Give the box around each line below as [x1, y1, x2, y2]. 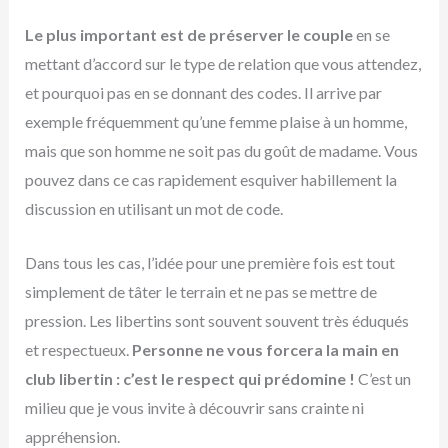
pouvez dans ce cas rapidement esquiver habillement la [24, 169, 397, 189]
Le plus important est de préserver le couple [24, 24, 353, 44]
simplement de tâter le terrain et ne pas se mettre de [24, 282, 377, 302]
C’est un [357, 369, 411, 389]
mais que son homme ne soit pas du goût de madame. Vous [24, 140, 418, 160]
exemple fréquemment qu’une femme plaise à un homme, [24, 111, 407, 131]
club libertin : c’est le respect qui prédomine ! [24, 369, 358, 389]
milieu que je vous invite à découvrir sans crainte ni [24, 398, 364, 418]
